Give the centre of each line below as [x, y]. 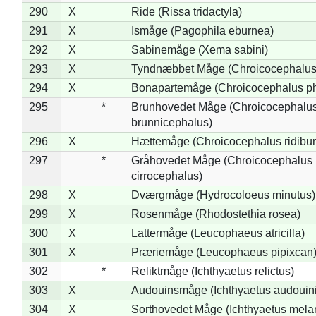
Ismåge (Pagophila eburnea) [202, 30]
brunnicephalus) [171, 122]
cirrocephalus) [166, 176]
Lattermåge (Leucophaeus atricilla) [218, 233]
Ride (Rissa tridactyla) [186, 11]
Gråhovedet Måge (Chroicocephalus [221, 160]
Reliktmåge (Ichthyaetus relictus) [212, 271]
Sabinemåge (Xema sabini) [199, 49]
